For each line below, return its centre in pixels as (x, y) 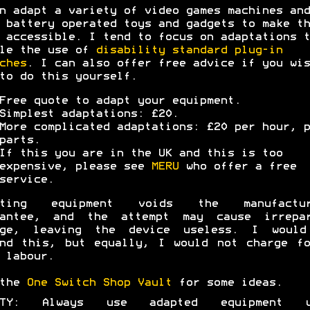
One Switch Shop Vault (99, 283)
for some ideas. (227, 283)
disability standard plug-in (189, 50)
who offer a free (237, 166)
